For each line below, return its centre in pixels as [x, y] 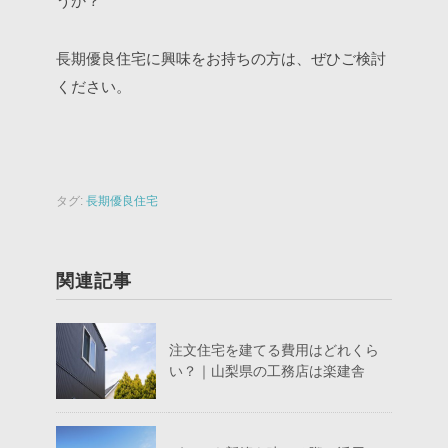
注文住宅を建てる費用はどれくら [274, 350]
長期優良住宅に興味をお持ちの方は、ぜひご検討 [221, 58]
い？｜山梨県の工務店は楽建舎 [267, 371]
